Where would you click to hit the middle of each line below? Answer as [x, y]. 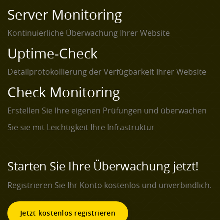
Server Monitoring [65, 15]
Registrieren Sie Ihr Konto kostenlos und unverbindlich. [110, 185]
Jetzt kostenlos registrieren [68, 213]
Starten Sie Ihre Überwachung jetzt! [103, 166]
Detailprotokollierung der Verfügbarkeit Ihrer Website [107, 72]
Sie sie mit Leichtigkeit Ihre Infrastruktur [81, 127]
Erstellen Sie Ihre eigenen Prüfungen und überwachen [107, 111]
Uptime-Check [53, 54]
